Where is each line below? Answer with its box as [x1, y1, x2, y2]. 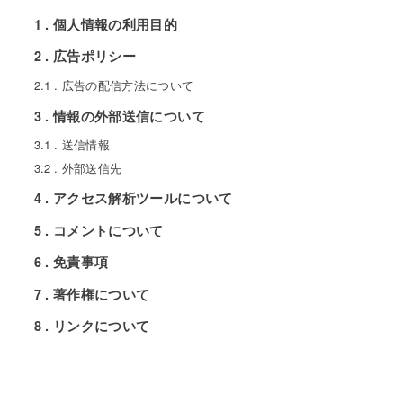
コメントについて [52, 220, 164, 239]
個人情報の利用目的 [52, 14, 178, 33]
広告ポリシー [52, 47, 137, 66]
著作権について [52, 284, 150, 303]
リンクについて [52, 317, 150, 336]
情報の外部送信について [52, 106, 205, 125]
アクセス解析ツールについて [52, 189, 233, 208]
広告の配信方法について [61, 76, 194, 94]
